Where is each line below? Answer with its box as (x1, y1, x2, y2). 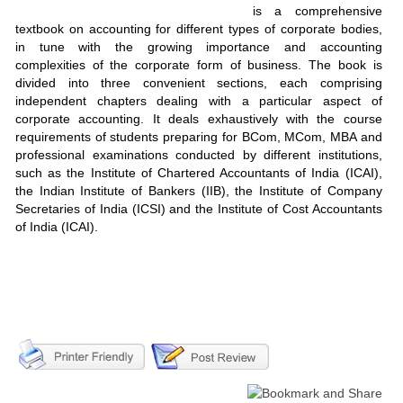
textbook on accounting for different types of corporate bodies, (15, 22, 382, 36)
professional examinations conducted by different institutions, (15, 148, 382, 162)
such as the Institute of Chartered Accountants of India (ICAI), (15, 166, 382, 180)
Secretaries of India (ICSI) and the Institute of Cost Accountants (15, 201, 382, 216)
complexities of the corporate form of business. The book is (15, 58, 382, 72)
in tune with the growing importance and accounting (15, 40, 382, 54)
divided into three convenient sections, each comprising (15, 76, 382, 90)
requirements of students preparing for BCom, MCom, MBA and (15, 130, 382, 144)
